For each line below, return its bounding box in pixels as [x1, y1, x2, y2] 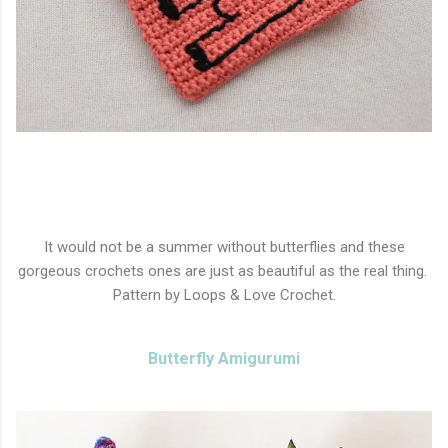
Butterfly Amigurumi [148, 349, 300, 369]
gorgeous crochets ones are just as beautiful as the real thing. [17, 262, 431, 281]
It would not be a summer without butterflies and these [43, 238, 405, 257]
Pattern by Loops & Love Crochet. [112, 286, 336, 305]
